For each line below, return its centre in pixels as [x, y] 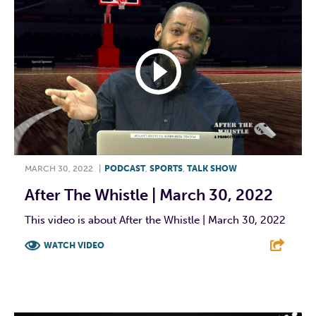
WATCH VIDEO [74, 246]
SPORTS [166, 169]
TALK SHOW [212, 169]
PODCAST [125, 169]
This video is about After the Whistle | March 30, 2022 [155, 220]
